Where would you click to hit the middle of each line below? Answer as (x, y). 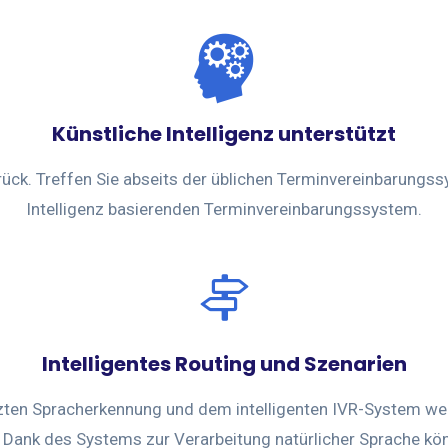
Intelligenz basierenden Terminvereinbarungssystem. (224, 209)
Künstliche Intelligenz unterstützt (224, 134)
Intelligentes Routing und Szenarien (224, 364)
